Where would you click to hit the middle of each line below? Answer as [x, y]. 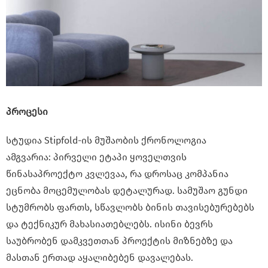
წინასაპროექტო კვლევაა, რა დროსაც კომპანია [117, 174]
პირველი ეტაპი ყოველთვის [120, 157]
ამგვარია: [30, 157]
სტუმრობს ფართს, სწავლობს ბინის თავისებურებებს [130, 208]
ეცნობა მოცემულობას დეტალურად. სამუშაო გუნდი [127, 191]
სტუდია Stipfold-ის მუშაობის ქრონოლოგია [106, 141]
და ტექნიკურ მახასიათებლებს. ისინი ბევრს [109, 224]
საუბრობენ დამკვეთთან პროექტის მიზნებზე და [119, 241]
